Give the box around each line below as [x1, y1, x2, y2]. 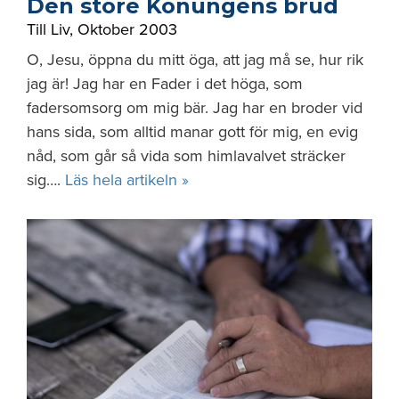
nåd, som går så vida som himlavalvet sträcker [27, 146, 346, 166]
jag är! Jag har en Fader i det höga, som [27, 74, 303, 94]
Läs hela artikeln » [65, 170, 189, 190]
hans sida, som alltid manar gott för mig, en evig [27, 122, 358, 142]
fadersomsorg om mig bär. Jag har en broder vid [27, 98, 362, 118]
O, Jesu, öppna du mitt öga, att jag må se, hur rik [27, 50, 363, 69]
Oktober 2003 [77, 20, 177, 39]
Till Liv [27, 20, 69, 39]
